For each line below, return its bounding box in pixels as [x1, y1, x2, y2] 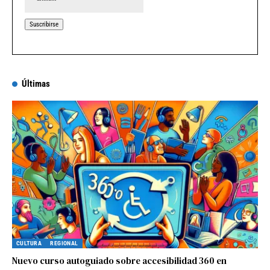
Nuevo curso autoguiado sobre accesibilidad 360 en [12, 254, 227, 267]
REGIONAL [50, 239, 78, 246]
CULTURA [16, 239, 42, 246]
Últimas [22, 78, 50, 90]
